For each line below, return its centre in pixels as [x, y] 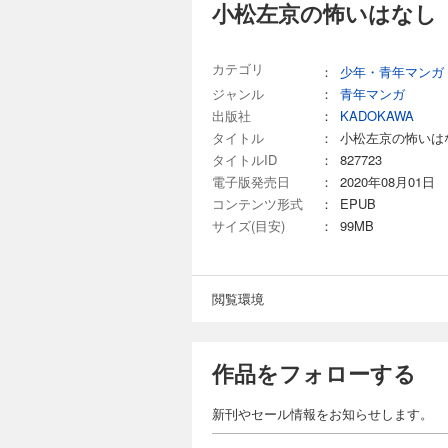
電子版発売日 [251, 181]
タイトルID [244, 159]
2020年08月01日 [387, 181]
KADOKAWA [377, 115]
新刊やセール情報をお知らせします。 [322, 413]
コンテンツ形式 [257, 203]
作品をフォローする [314, 373]
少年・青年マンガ [392, 71]
